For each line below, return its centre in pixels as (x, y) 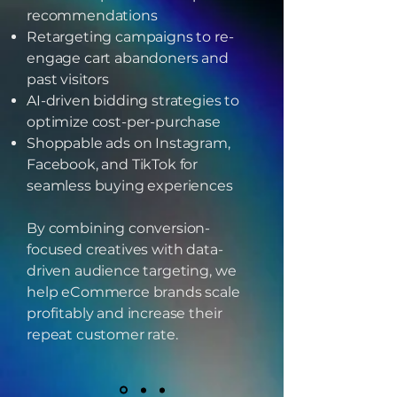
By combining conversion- (119, 228)
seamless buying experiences (130, 186)
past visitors (68, 79)
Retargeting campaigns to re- (130, 37)
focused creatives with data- (125, 249)
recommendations (92, 16)
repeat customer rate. (102, 335)
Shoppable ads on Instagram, (128, 143)
